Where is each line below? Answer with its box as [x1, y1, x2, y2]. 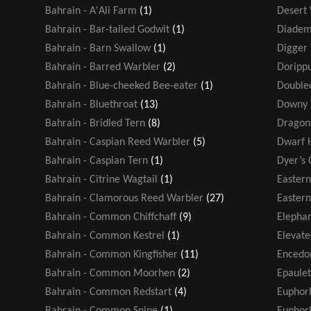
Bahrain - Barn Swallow [45, 42, 151, 54]
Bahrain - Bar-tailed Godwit [45, 24, 169, 35]
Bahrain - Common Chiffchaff [45, 211, 176, 223]
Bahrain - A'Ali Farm [45, 5, 137, 17]
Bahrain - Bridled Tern [45, 117, 145, 129]
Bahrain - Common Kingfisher [45, 249, 178, 260]
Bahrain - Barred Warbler [45, 61, 160, 73]
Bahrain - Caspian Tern [45, 155, 148, 167]
